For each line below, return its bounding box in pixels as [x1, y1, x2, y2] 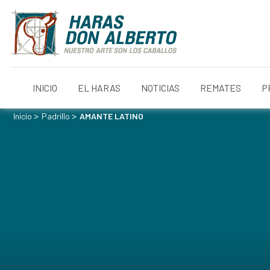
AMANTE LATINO [80, 111, 143, 121]
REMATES [200, 82, 241, 94]
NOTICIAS [141, 82, 180, 94]
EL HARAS [78, 82, 121, 94]
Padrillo [42, 111, 70, 121]
